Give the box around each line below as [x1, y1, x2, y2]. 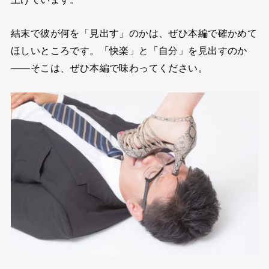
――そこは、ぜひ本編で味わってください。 [10, 62, 208, 73]
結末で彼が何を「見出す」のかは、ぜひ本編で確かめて [10, 27, 258, 38]
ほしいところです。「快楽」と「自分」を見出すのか [10, 44, 247, 56]
